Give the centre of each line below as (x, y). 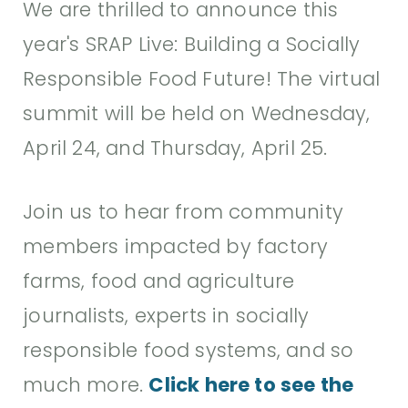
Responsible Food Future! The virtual (202, 78)
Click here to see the (251, 384)
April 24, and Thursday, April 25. (175, 148)
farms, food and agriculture (159, 280)
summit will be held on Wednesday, (197, 113)
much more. (86, 384)
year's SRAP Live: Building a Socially (192, 44)
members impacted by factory (176, 246)
